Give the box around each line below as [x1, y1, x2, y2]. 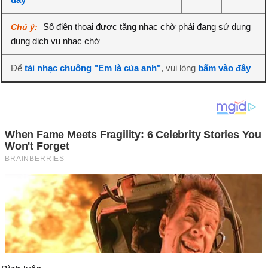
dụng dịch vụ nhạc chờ [11, 36, 100, 46]
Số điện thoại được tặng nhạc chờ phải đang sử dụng [43, 22, 251, 32]
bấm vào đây [198, 63, 251, 73]
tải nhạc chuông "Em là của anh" [25, 63, 162, 73]
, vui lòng [161, 63, 199, 73]
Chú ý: [11, 22, 41, 32]
